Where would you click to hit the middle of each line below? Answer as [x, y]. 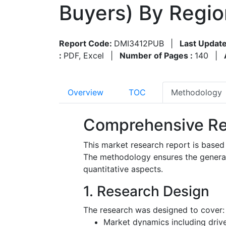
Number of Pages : [157, 55]
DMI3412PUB [139, 43]
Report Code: [87, 43]
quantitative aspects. [123, 169]
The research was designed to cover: [154, 210]
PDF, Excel [84, 55]
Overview [86, 92]
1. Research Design [146, 191]
